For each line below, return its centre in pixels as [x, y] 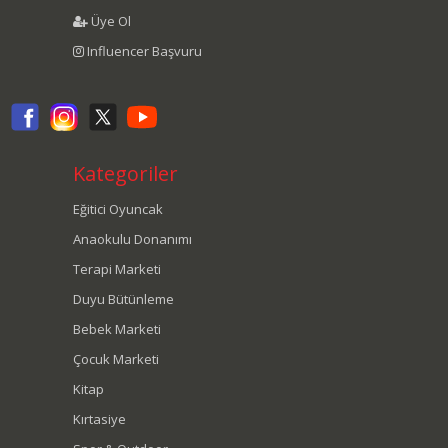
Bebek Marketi [117, 328]
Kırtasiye [99, 418]
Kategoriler [125, 173]
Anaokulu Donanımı [132, 238]
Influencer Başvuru [143, 50]
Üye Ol [109, 20]
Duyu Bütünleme [123, 298]
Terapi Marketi [117, 268]
